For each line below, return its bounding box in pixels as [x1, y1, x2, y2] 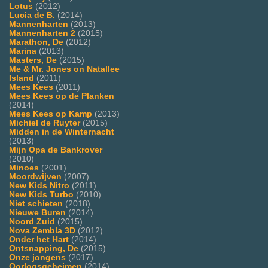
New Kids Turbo [9, 190, 74, 199]
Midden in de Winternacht [9, 127, 114, 136]
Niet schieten [9, 199, 63, 208]
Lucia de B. [9, 10, 55, 20]
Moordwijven [9, 172, 62, 181]
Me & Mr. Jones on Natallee [9, 64, 120, 74]
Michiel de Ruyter [9, 118, 80, 127]
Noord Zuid [9, 217, 55, 226]
